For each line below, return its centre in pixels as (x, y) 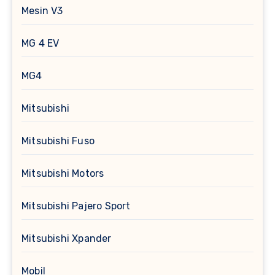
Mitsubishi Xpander (67, 239)
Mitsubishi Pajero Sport (76, 206)
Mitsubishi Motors (63, 174)
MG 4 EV (41, 44)
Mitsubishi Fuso (58, 141)
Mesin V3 (42, 11)
